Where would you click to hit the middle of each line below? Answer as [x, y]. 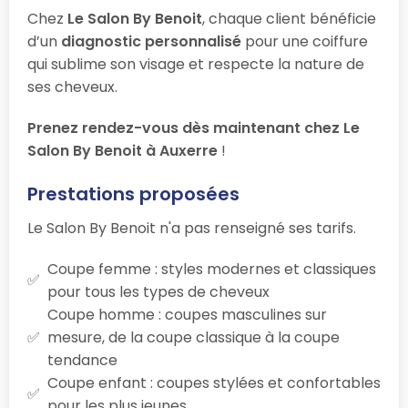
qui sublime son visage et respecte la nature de [196, 64]
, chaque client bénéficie [289, 18]
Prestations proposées [133, 194]
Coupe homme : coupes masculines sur [187, 314]
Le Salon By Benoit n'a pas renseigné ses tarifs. [192, 228]
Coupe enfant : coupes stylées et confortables [214, 382]
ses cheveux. [72, 87]
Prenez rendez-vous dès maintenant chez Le [194, 127]
